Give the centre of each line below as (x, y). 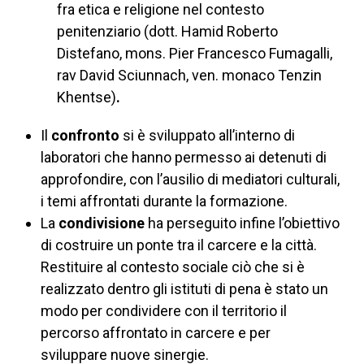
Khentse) (87, 97)
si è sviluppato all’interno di (207, 135)
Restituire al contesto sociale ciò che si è (173, 266)
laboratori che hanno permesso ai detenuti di (184, 157)
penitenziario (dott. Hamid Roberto (167, 31)
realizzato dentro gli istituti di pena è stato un (184, 288)
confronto (85, 135)
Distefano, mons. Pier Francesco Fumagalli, (195, 53)
